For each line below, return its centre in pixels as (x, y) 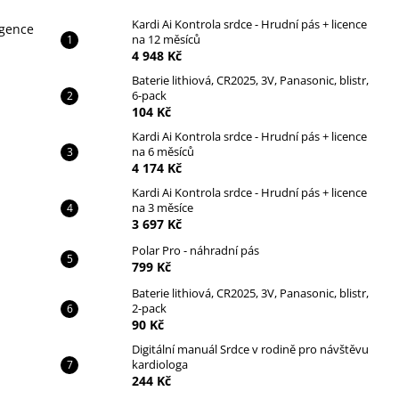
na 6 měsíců (163, 151)
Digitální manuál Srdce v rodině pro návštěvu (250, 349)
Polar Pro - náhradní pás (195, 250)
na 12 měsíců (166, 39)
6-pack (149, 95)
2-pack (149, 308)
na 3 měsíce (163, 207)
